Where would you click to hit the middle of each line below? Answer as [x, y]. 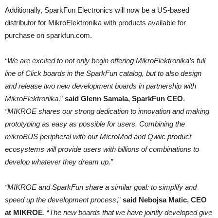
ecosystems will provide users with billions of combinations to [102, 149]
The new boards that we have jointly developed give [131, 212]
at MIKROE [24, 212]
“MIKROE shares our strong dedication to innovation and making [107, 111]
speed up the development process [61, 200]
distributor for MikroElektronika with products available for [95, 23]
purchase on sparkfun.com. [48, 35]
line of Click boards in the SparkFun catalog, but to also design [103, 73]
